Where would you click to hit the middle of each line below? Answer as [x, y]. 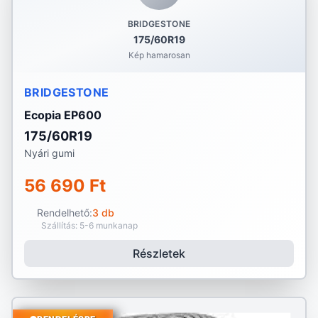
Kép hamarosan [159, 55]
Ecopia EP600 [63, 115]
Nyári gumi [49, 153]
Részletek [159, 253]
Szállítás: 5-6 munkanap [89, 225]
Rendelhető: [64, 213]
